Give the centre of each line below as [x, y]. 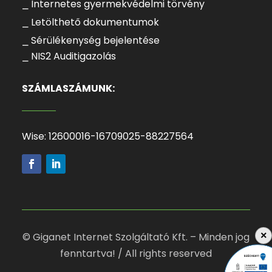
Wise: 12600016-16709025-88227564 [107, 136]
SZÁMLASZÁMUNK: [68, 88]
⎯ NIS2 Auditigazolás [69, 56]
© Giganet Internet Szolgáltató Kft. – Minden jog [136, 237]
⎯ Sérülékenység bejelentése [91, 40]
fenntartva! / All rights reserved [136, 253]
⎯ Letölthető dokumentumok [91, 22]
